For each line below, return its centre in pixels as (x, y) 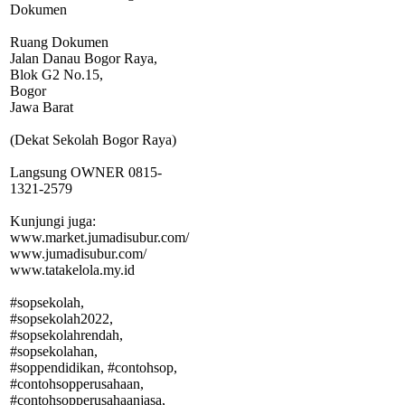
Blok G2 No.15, (57, 74)
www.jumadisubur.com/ (78, 253)
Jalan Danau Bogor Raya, (84, 58)
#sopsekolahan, (54, 351)
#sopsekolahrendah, (66, 334)
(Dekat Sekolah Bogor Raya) (93, 139)
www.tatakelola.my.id (72, 269)
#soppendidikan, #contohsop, (94, 367)
